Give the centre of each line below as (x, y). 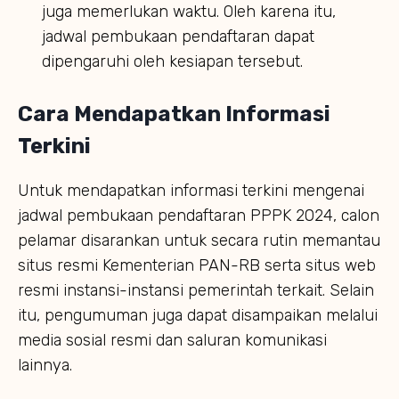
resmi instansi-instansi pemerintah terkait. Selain (196, 290)
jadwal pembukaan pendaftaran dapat (178, 36)
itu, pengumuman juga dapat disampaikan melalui (198, 315)
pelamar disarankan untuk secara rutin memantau (199, 240)
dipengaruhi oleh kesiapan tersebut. (172, 61)
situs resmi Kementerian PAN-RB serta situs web (197, 265)
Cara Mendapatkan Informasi (174, 114)
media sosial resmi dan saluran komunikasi (172, 340)
